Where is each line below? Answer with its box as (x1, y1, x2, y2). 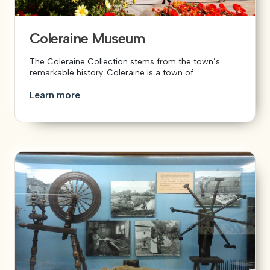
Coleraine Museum (30, 30, 145, 48)
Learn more (30, 89, 83, 101)
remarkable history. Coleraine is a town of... (30, 67, 199, 78)
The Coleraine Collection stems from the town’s (30, 57, 220, 67)
